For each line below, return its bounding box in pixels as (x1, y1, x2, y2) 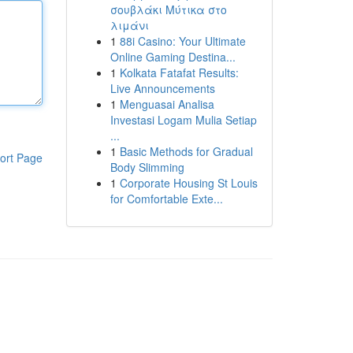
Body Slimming (110, 159, 184, 175)
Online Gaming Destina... (110, 49, 236, 65)
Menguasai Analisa (119, 96, 214, 112)
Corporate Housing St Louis (119, 175, 258, 191)
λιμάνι (110, 17, 149, 33)
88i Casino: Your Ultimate (119, 33, 246, 49)
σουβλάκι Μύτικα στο (110, 2, 227, 17)
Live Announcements (110, 80, 215, 96)
